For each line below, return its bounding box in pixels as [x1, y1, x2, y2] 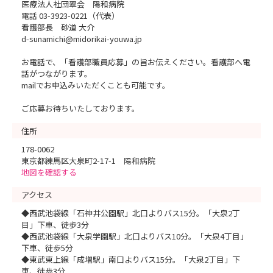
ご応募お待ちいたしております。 [21, 102, 140, 114]
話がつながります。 [21, 67, 92, 79]
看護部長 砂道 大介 [21, 21, 94, 33]
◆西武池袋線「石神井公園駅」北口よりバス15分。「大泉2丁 [21, 207, 240, 219]
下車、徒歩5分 [21, 241, 73, 253]
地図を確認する [21, 166, 77, 178]
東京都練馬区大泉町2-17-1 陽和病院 [21, 154, 155, 166]
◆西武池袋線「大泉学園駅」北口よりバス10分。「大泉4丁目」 [21, 230, 248, 242]
